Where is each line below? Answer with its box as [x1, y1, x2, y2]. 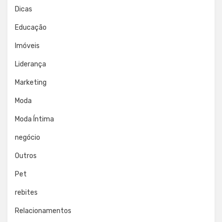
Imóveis [15, 42, 40, 50]
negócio [15, 133, 40, 142]
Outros [15, 152, 37, 160]
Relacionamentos [15, 207, 71, 215]
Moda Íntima [15, 115, 54, 123]
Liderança [15, 60, 46, 68]
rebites [15, 188, 38, 197]
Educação [15, 23, 47, 32]
